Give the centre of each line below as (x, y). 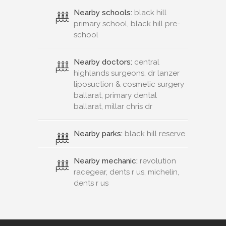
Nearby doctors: (103, 62)
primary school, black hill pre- (127, 24)
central (146, 62)
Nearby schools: (103, 13)
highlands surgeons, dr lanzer (127, 73)
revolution (157, 161)
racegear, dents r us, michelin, (126, 172)
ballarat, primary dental (115, 96)
